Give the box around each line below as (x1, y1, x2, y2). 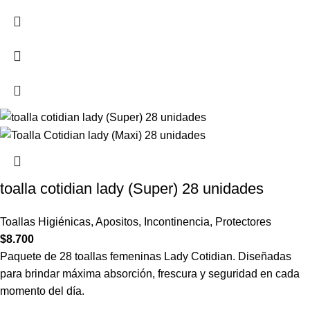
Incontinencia (144, 216, 210, 228)
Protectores (215, 216, 271, 228)
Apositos (95, 216, 138, 228)
